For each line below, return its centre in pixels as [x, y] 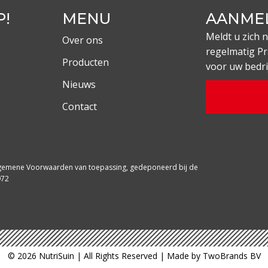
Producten [86, 62]
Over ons [83, 40]
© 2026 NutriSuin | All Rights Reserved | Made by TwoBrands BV [134, 256]
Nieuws [79, 84]
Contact [80, 106]
